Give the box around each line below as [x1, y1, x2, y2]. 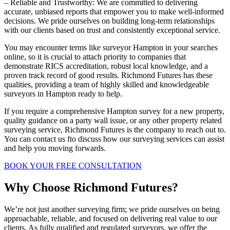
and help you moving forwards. [4, 143, 106, 152]
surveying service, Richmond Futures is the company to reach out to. [4, 125, 226, 134]
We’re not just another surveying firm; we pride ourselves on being [4, 204, 220, 214]
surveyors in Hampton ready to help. [4, 89, 122, 98]
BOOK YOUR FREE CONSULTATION [4, 161, 142, 170]
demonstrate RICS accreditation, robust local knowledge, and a [4, 61, 208, 70]
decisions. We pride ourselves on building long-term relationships [4, 16, 215, 25]
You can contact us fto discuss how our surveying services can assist [4, 134, 224, 143]
